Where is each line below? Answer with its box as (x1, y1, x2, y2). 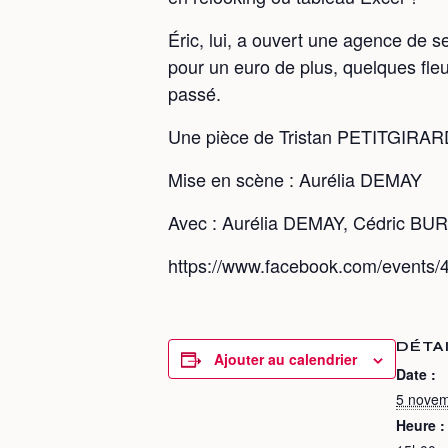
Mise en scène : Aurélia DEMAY (168, 166, 422, 192)
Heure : (396, 415, 445, 435)
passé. (168, 80, 221, 106)
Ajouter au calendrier (214, 349, 357, 369)
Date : (396, 364, 436, 384)
